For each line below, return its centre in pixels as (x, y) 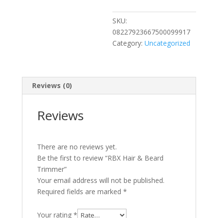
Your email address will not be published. (100, 180)
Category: (129, 43)
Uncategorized (168, 43)
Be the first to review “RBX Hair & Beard (100, 158)
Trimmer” (52, 169)
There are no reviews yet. (77, 147)
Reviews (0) (52, 85)
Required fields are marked (80, 191)
